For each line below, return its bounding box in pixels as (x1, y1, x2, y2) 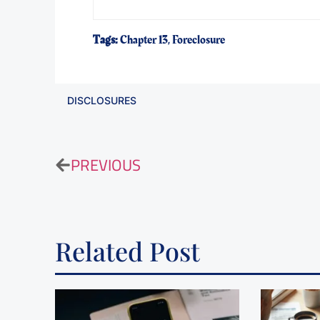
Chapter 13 (119, 31, 168, 49)
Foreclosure (171, 31, 225, 49)
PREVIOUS (71, 149, 141, 180)
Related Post (55, 234, 201, 269)
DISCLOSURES (67, 94, 137, 106)
